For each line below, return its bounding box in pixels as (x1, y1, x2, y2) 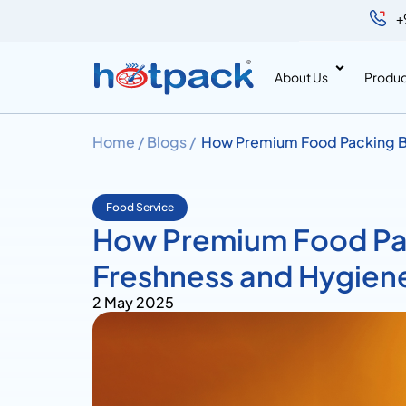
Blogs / (147, 132, 196, 151)
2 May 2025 (92, 293, 174, 312)
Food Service (106, 200, 174, 214)
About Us (274, 68, 328, 85)
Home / (92, 132, 144, 151)
